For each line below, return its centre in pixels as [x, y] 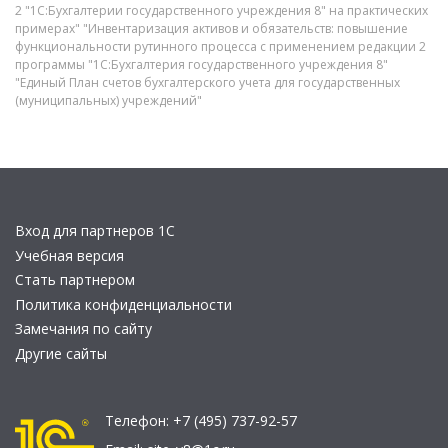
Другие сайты [61, 353]
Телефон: [139, 420]
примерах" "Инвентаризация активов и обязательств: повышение [211, 28]
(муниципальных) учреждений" [108, 100]
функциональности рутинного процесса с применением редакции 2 [220, 46]
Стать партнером [75, 279]
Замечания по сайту [83, 328]
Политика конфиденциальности [123, 304]
